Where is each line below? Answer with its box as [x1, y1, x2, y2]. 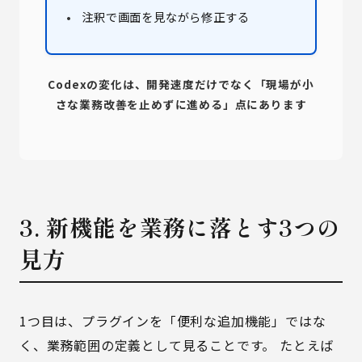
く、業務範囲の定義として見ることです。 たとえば [19, 335, 335, 355]
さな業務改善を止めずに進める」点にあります [55, 96, 307, 112]
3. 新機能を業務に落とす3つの [19, 211, 340, 243]
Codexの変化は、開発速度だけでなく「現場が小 [48, 76, 314, 92]
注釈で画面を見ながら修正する [82, 8, 250, 25]
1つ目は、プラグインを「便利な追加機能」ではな [19, 311, 326, 330]
